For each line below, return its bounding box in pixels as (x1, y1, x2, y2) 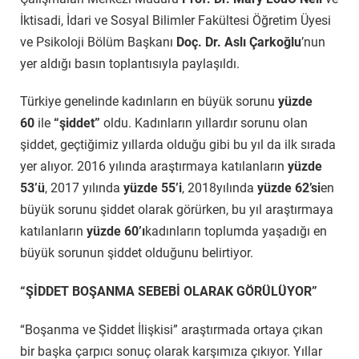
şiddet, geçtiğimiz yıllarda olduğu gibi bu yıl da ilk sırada (20, 137, 336, 153)
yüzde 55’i (123, 180, 182, 196)
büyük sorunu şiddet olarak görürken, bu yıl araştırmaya (20, 202, 333, 218)
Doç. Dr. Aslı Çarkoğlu (176, 34, 301, 50)
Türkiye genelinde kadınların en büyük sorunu (20, 94, 278, 110)
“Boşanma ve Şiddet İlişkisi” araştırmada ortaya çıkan (20, 321, 323, 337)
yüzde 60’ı (87, 224, 145, 240)
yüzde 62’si (257, 180, 321, 196)
